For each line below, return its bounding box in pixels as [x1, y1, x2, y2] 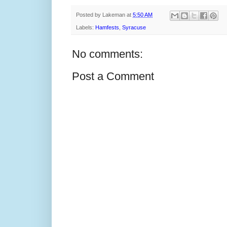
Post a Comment [72, 69, 154, 83]
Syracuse [122, 24, 146, 30]
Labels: [76, 24, 95, 30]
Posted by [76, 12, 102, 18]
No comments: [72, 47, 143, 60]
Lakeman [102, 12, 125, 18]
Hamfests [95, 24, 119, 30]
